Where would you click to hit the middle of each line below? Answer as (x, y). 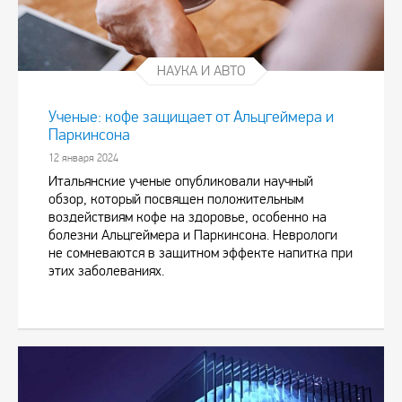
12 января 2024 (83, 158)
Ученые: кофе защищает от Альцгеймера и (191, 118)
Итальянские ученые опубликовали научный (181, 181)
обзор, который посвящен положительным (176, 199)
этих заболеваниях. (106, 271)
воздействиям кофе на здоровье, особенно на (188, 217)
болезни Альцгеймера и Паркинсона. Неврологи (193, 235)
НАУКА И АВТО (201, 71)
